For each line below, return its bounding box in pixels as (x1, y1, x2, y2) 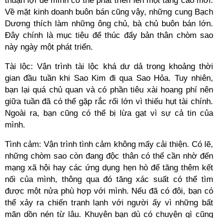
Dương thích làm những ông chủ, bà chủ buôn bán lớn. (5, 19, 213, 28)
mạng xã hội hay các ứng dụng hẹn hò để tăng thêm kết (5, 163, 213, 172)
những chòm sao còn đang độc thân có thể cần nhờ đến (5, 151, 213, 161)
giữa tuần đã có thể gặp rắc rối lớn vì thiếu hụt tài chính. (5, 97, 213, 106)
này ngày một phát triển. (5, 42, 93, 52)
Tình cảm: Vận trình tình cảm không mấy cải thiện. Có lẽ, (5, 140, 213, 149)
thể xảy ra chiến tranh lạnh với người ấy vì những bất (5, 198, 213, 207)
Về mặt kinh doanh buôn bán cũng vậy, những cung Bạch (5, 7, 213, 17)
